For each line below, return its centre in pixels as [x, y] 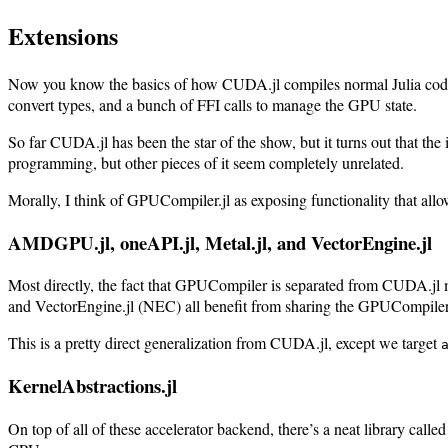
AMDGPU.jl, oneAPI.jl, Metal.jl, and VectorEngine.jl [220, 242]
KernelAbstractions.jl [92, 386]
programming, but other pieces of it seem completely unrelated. [206, 162]
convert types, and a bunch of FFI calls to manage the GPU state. [212, 104]
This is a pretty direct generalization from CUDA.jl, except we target [224, 343]
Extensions [63, 36]
